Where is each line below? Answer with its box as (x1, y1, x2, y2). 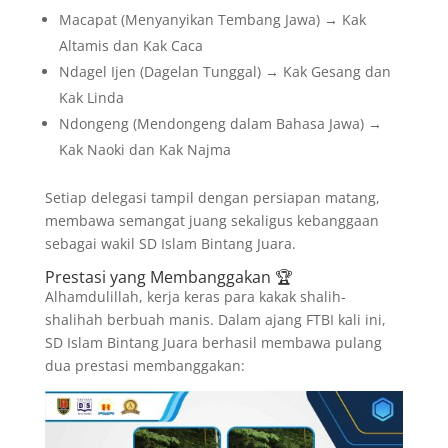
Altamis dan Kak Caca (58, 35, 203, 55)
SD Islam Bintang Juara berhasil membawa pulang (44, 332, 382, 352)
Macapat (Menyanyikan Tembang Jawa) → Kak (58, 9, 366, 29)
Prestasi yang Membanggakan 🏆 (44, 265, 293, 288)
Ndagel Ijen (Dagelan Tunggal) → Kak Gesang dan (58, 61, 391, 81)
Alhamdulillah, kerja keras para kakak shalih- (44, 286, 346, 306)
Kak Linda (58, 87, 124, 107)
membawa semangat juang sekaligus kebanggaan (44, 210, 379, 230)
